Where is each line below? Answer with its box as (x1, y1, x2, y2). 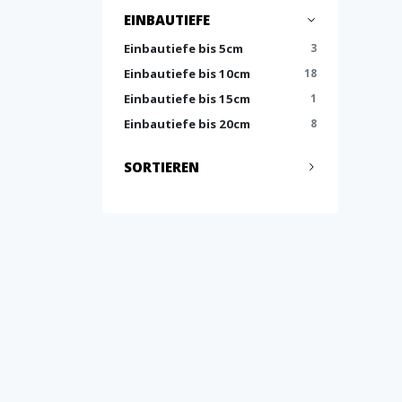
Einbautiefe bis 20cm (124, 116, 250, 132)
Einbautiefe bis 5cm (124, 40, 243, 57)
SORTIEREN (124, 158, 199, 176)
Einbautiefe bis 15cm (124, 91, 250, 107)
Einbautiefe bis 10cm (124, 66, 250, 82)
